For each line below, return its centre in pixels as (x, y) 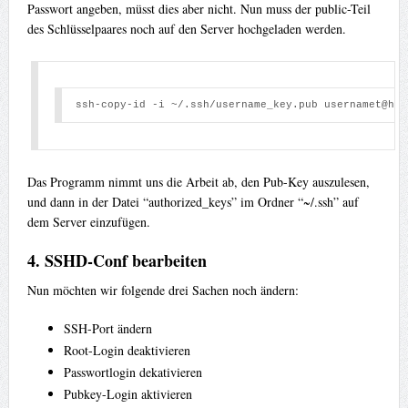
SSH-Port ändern (107, 328)
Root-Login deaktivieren (127, 350)
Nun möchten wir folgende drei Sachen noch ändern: (163, 290)
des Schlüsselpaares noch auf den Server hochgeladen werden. (186, 28)
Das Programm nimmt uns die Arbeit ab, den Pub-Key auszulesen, (198, 181)
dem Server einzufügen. (88, 221)
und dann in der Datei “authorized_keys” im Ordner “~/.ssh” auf (193, 201)
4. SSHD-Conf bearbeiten (117, 260)
